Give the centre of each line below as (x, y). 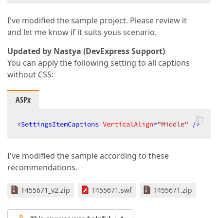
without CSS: (30, 74)
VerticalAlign (128, 124)
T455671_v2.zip (45, 190)
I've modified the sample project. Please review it (97, 20)
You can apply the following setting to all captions (99, 63)
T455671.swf (112, 190)
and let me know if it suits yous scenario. (82, 32)
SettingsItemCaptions (60, 124)
